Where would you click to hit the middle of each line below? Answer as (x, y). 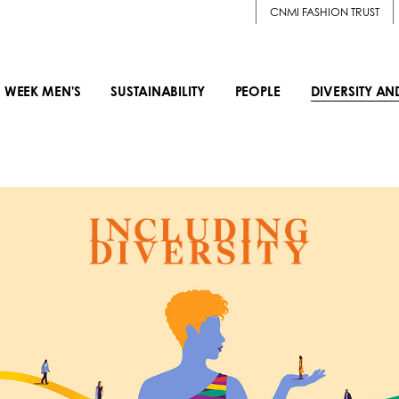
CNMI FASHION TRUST (325, 12)
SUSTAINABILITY (158, 91)
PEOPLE (257, 91)
